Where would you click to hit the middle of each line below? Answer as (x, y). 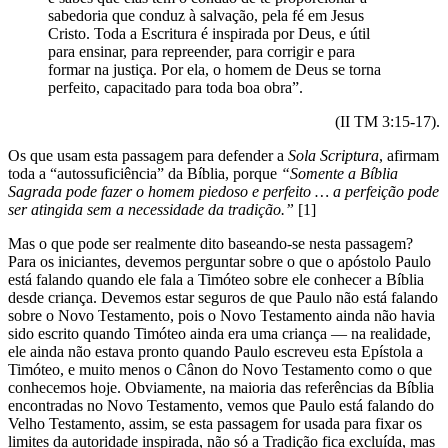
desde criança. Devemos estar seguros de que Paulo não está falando (223, 297)
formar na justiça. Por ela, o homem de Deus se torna (214, 69)
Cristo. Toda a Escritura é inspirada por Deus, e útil (209, 33)
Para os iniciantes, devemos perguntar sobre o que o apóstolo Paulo (219, 261)
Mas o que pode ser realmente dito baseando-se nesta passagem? (210, 243)
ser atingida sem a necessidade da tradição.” (151, 209)
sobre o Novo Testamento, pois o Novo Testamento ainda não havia (221, 315)
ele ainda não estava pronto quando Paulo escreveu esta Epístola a (215, 351)
